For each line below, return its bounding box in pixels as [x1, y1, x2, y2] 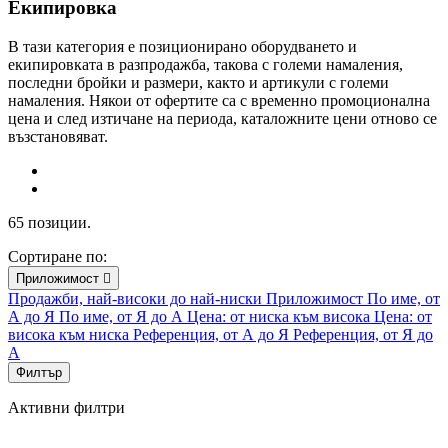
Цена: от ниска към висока [187, 307, 374, 325]
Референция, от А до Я [133, 325, 293, 343]
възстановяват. [8, 127, 108, 145]
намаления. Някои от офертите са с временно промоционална [8, 91, 430, 109]
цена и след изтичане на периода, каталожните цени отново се [8, 109, 437, 127]
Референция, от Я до [293, 325, 433, 343]
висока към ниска [8, 325, 133, 343]
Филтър [16, 364, 62, 380]
